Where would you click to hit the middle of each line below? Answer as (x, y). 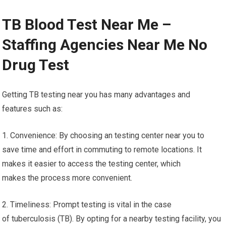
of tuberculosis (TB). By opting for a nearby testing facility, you (112, 219)
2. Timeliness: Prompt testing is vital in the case (87, 205)
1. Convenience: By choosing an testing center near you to (103, 135)
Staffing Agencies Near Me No (105, 45)
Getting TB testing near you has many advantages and (96, 95)
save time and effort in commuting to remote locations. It (102, 150)
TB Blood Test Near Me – (87, 24)
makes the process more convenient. (67, 178)
